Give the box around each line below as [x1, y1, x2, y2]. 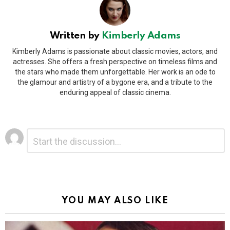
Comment [27, 129, 60, 136]
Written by [49, 30, 102, 41]
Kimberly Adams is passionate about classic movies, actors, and [12, 47, 218, 56]
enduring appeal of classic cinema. [59, 88, 171, 97]
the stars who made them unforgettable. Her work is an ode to [14, 68, 216, 76]
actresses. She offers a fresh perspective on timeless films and [13, 57, 217, 66]
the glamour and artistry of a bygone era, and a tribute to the [17, 78, 213, 87]
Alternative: [27, 164, 68, 171]
